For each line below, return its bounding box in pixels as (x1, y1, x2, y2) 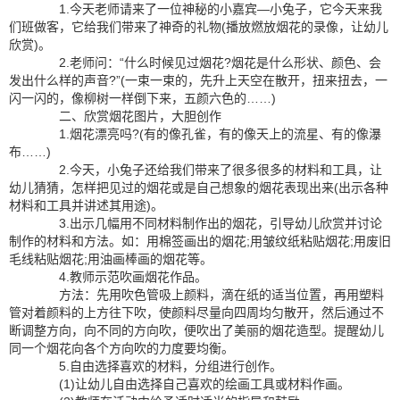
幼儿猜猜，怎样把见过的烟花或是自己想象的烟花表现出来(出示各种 (9, 180, 388, 195)
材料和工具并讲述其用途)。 (9, 198, 163, 212)
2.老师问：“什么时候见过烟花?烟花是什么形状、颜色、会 (34, 55, 381, 70)
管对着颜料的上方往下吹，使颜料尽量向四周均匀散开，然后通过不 (9, 305, 384, 320)
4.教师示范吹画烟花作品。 (34, 270, 207, 284)
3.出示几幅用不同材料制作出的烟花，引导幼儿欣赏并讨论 (34, 216, 382, 230)
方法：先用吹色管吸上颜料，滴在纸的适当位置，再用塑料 (34, 287, 384, 302)
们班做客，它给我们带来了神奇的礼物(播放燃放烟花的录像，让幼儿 (9, 20, 388, 34)
